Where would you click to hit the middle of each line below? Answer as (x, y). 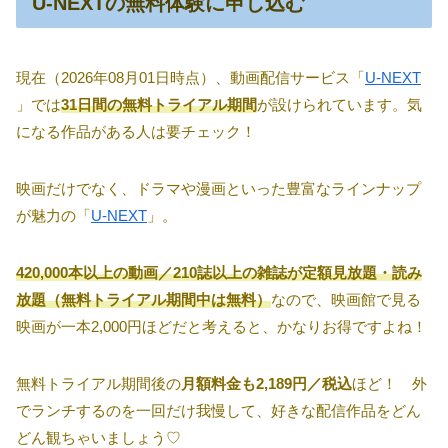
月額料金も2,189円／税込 (266, 384)
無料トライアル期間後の (98, 384)
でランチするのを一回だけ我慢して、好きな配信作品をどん (218, 411)
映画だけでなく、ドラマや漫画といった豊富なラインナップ (218, 189)
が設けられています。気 (339, 105)
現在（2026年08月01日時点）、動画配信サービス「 (190, 78)
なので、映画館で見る (346, 300)
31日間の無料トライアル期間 (159, 105)
